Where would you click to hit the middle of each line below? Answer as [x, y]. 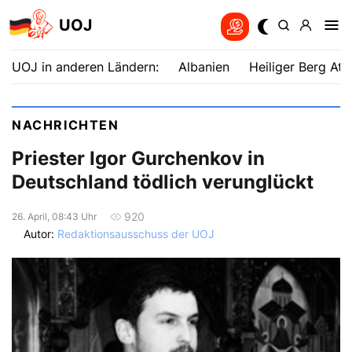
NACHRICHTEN [66, 125]
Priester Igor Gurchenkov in [138, 159]
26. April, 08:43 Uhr [54, 216]
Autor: [40, 234]
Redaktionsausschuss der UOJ [136, 234]
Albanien [204, 67]
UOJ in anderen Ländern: [85, 67]
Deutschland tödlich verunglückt [163, 182]
